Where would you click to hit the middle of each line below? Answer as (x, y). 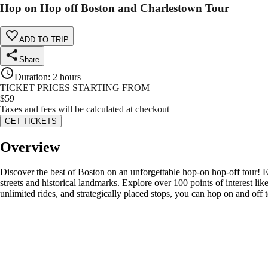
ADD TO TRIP (44, 39)
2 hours (67, 77)
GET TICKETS (31, 121)
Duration (31, 77)
